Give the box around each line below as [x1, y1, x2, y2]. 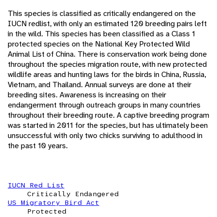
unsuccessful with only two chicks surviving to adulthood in [8, 130, 202, 141]
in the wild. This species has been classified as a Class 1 [8, 29, 195, 39]
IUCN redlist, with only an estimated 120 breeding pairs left [8, 18, 207, 29]
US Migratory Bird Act [8, 198, 99, 207]
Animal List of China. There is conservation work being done [8, 49, 207, 60]
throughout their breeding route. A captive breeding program [8, 110, 209, 121]
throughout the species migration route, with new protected [8, 59, 207, 70]
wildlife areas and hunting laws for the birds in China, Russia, [8, 69, 206, 80]
